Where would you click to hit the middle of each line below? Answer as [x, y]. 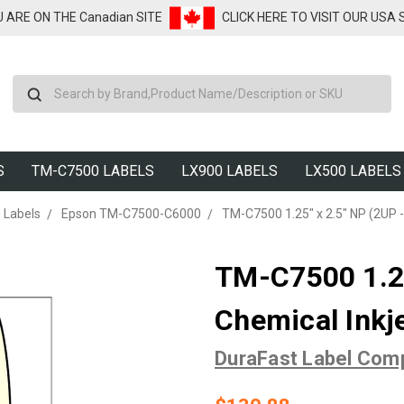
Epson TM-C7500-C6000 [131, 214]
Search [222, 84]
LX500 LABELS [353, 171]
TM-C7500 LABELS [93, 171]
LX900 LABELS [230, 171]
